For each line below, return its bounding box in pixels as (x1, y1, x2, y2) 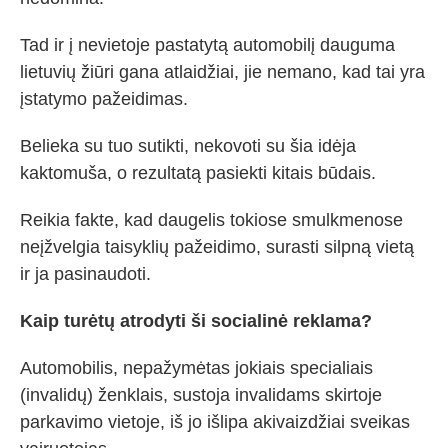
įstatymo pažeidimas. (20, 89, 188, 109)
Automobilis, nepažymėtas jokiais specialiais (20, 358, 373, 378)
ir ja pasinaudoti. (20, 264, 151, 284)
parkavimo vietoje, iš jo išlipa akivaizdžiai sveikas (20, 412, 410, 432)
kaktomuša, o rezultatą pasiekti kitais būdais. (20, 163, 376, 183)
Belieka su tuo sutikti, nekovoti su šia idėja (20, 136, 356, 156)
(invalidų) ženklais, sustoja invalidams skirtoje (20, 385, 382, 405)
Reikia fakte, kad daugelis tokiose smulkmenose (20, 210, 403, 230)
